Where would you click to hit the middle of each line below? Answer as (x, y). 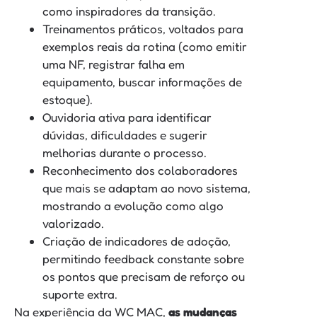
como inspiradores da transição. (129, 11)
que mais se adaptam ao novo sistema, (146, 188)
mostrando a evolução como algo (133, 206)
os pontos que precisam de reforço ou (144, 277)
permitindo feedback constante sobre (143, 259)
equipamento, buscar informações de (142, 82)
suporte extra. (80, 294)
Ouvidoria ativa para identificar (127, 117)
